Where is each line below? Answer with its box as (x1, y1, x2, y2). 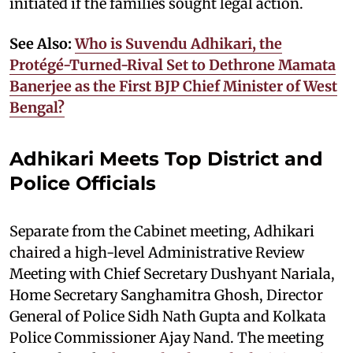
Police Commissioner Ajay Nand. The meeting (9, 328, 324, 347)
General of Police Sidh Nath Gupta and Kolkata (9, 307, 326, 325)
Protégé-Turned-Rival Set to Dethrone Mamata (9, 55, 336, 74)
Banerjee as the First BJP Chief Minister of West (9, 76, 337, 95)
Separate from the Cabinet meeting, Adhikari (9, 221, 314, 240)
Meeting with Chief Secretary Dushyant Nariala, (9, 264, 335, 283)
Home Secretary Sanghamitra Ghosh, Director (9, 285, 323, 304)
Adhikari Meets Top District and (9, 147, 323, 170)
